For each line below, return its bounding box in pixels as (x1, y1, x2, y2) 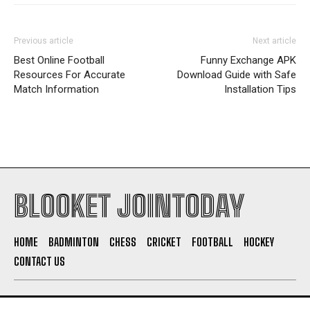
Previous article (14, 36, 73, 46)
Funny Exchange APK (201, 54, 296, 66)
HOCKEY (244, 235, 274, 248)
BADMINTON (48, 235, 99, 248)
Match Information (14, 83, 99, 95)
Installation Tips (224, 83, 296, 95)
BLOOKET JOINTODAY (14, 189, 244, 224)
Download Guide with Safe (177, 69, 296, 81)
